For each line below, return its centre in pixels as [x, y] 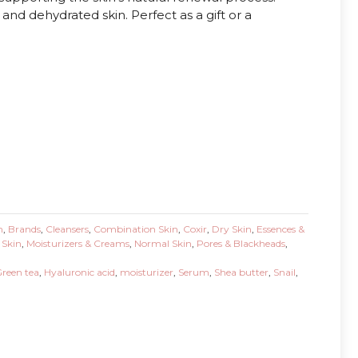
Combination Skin [135, 229]
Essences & [280, 229]
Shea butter [241, 272]
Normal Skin [163, 243]
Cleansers [67, 229]
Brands [24, 229]
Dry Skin [231, 229]
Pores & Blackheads [241, 243]
